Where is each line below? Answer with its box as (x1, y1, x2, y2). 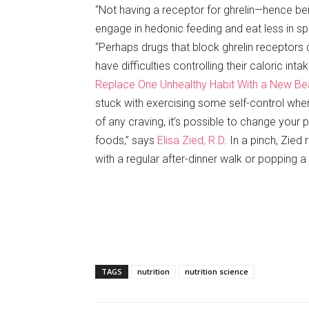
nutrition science (185, 266, 248, 277)
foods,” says (95, 133, 157, 147)
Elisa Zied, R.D (157, 133, 224, 147)
